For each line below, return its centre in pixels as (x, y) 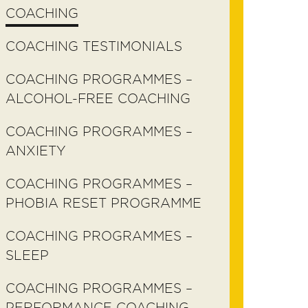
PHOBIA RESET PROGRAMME (103, 203)
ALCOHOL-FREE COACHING (98, 99)
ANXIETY (36, 151)
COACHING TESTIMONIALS (94, 46)
